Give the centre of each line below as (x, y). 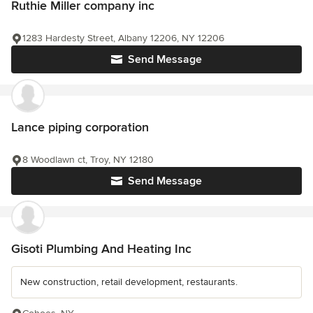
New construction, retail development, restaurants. (129, 282)
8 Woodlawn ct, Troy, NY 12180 (88, 160)
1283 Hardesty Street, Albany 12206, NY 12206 (123, 38)
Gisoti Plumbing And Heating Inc (101, 249)
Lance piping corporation (80, 128)
